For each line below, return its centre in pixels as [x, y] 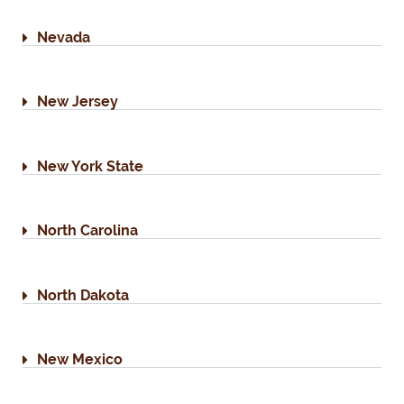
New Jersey [78, 102]
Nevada [64, 38]
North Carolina [87, 231]
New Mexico [80, 359]
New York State [90, 166]
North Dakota [83, 295]
